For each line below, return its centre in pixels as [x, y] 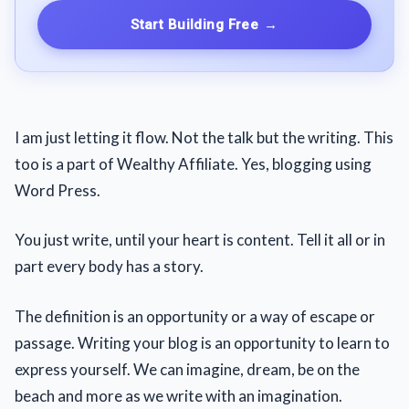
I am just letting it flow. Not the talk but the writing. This [204, 137]
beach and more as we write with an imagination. [178, 395]
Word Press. [58, 190]
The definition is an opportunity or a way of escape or [195, 316]
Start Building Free [195, 24]
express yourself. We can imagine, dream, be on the [187, 369]
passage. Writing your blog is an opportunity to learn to [202, 342]
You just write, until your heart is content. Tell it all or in [200, 240]
